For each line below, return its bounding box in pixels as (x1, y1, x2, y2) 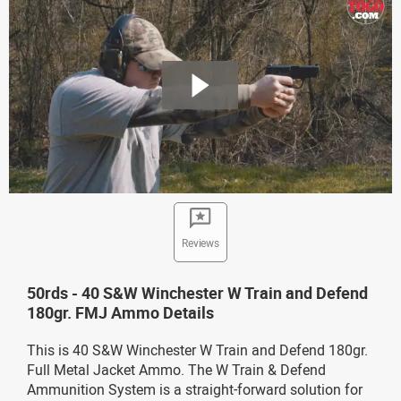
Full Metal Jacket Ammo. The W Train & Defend (27, 359, 326, 380)
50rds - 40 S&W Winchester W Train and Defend (27, 281, 368, 303)
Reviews (182, 235, 219, 250)
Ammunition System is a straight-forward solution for (27, 379, 363, 399)
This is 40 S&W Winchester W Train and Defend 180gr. (27, 339, 368, 360)
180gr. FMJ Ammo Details (27, 301, 214, 323)
